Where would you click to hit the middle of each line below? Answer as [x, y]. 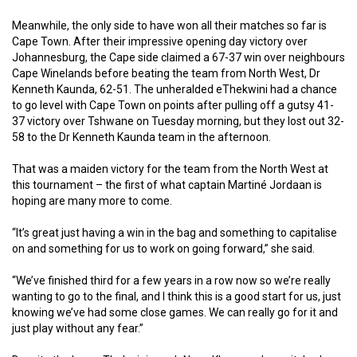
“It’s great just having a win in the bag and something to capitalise [175, 232]
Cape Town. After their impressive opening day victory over [160, 41]
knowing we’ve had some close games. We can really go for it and [175, 312]
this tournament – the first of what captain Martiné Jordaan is [167, 184]
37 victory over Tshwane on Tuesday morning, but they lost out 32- [178, 121]
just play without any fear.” [78, 328]
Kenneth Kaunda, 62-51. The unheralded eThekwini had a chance [175, 89]
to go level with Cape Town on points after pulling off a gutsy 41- [173, 105]
